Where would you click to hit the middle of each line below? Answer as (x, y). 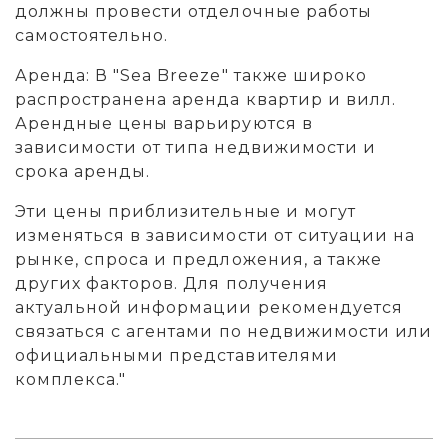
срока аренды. (83, 171)
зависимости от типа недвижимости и (195, 147)
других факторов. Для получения (171, 283)
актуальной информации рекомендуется (209, 307)
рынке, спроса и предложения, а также (198, 259)
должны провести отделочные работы (193, 11)
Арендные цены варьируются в (164, 123)
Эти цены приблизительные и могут (185, 211)
